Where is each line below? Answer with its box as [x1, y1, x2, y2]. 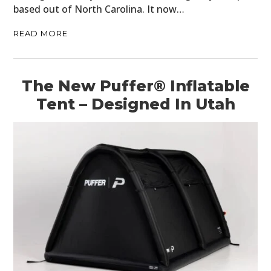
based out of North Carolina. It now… [13, 2, 185, 16]
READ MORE [13, 28, 68, 39]
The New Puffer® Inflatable [21, 77, 250, 96]
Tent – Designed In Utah [36, 95, 235, 114]
